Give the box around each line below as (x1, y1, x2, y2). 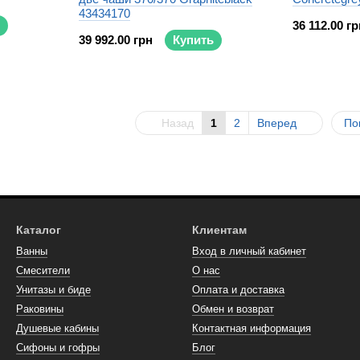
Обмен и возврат (192, 303, 274, 315)
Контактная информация (192, 322, 311, 334)
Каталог (16, 223, 61, 236)
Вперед (257, 117, 300, 129)
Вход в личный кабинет (192, 245, 306, 257)
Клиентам (192, 223, 247, 236)
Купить (173, 33, 214, 47)
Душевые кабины (16, 322, 99, 334)
